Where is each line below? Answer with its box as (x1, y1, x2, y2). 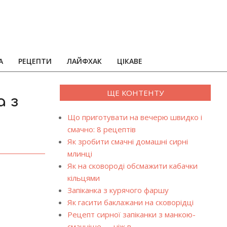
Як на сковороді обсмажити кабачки (67, 161, 198, 171)
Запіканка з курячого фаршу (67, 185, 169, 195)
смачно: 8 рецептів (67, 124, 136, 134)
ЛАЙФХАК (67, 56, 102, 66)
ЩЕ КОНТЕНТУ (106, 88, 164, 98)
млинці (67, 148, 92, 159)
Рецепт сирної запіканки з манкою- (67, 209, 196, 219)
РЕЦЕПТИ (18, 56, 52, 66)
